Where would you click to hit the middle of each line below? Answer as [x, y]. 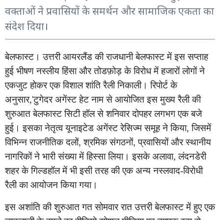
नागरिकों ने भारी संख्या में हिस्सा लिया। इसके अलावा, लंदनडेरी [106, 156]
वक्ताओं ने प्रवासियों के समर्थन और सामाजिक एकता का [110, 11]
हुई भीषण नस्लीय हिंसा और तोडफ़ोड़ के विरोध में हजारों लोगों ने [105, 71]
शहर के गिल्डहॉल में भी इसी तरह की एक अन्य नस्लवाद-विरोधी [104, 171]
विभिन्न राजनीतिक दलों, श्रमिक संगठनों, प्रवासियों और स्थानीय [108, 142]
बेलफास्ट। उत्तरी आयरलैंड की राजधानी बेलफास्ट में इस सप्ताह [107, 57]
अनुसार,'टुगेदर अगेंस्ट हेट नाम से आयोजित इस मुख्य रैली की [103, 99]
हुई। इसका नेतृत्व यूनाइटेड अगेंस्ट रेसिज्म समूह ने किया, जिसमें [108, 128]
